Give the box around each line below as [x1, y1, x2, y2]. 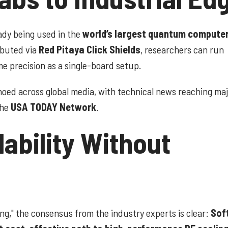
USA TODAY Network [11, 101, 96, 113]
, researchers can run [140, 43, 224, 56]
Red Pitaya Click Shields [39, 43, 140, 56]
